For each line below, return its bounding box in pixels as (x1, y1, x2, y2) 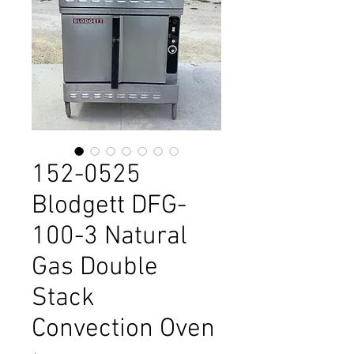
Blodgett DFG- (32, 190, 186, 222)
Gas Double (32, 252, 158, 284)
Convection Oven (32, 314, 215, 345)
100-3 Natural (32, 221, 187, 253)
